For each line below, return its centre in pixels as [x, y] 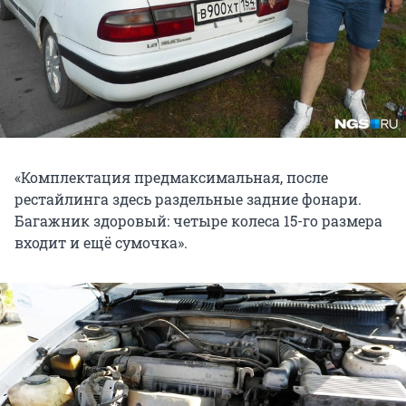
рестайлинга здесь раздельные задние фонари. [188, 198]
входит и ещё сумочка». [101, 242]
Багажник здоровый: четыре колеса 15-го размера [198, 220]
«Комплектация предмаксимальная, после [171, 177]
